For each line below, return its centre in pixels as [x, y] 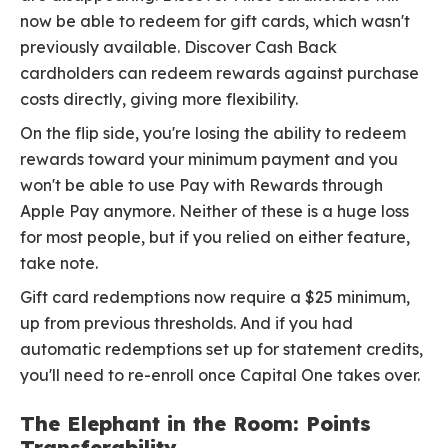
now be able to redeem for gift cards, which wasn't [215, 21]
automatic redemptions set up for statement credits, [221, 349]
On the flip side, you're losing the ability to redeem [213, 133]
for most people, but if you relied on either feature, [215, 237]
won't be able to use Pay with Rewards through [201, 185]
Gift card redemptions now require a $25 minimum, [215, 297]
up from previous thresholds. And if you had [186, 323]
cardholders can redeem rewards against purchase [219, 73]
